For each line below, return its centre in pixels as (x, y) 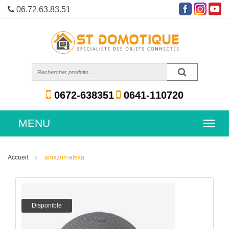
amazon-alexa (64, 157)
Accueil (18, 157)
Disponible (47, 205)
